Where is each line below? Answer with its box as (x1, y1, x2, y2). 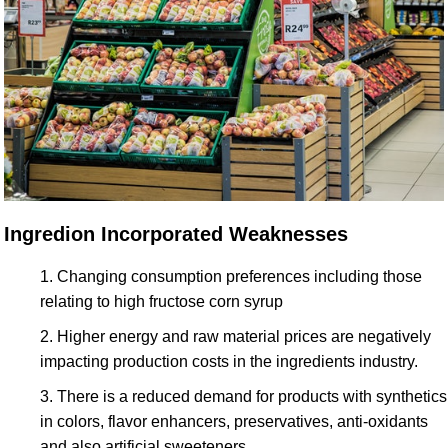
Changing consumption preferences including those (57, 267, 422, 285)
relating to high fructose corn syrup (40, 292, 283, 310)
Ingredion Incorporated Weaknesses (4, 222, 348, 245)
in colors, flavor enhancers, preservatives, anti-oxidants (40, 412, 428, 430)
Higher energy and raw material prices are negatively (57, 327, 431, 345)
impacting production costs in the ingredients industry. (40, 352, 418, 370)
